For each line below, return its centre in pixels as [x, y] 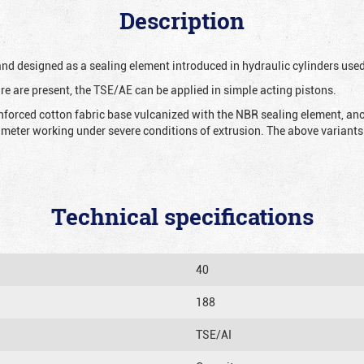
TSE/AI [214, 334]
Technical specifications [182, 217]
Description [182, 21]
